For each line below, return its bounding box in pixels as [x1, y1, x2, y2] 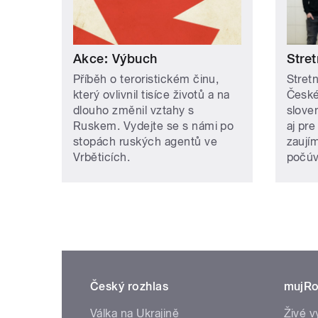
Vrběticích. [73, 150, 131, 164]
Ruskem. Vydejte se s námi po [73, 119, 234, 133]
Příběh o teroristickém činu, [73, 72, 219, 86]
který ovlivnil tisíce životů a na [73, 87, 230, 102]
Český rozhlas [90, 279, 169, 293]
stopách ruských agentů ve [73, 134, 217, 148]
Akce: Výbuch [73, 50, 158, 66]
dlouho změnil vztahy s [73, 103, 194, 117]
